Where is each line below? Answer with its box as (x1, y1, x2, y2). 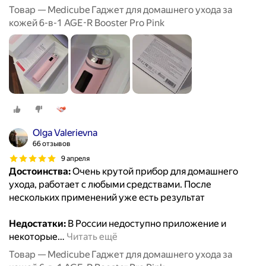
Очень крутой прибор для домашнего (71, 166, 238, 178)
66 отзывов (33, 140, 71, 148)
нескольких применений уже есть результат (9, 192, 205, 204)
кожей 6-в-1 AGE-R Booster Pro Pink (9, 17, 164, 29)
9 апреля (61, 154, 90, 163)
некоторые (9, 231, 58, 243)
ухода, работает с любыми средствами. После (9, 179, 211, 191)
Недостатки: (9, 218, 66, 230)
